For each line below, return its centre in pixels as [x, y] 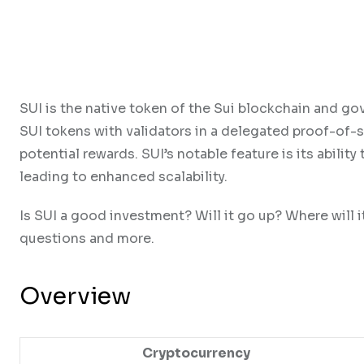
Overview [75, 296]
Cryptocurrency [196, 353]
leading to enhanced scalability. [123, 177]
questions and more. [87, 239]
